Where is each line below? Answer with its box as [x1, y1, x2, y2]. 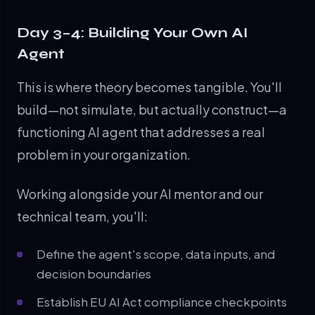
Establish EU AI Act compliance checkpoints [37, 294, 287, 309]
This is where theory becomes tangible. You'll [17, 78, 282, 95]
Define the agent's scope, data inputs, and [37, 246, 275, 262]
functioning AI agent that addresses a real [17, 123, 265, 140]
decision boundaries [37, 266, 151, 281]
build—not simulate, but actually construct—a [17, 101, 287, 117]
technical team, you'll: [17, 207, 148, 224]
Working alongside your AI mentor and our [17, 185, 263, 202]
